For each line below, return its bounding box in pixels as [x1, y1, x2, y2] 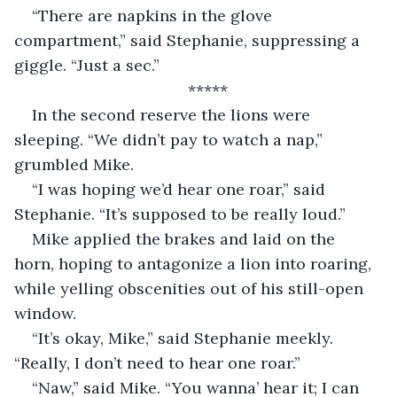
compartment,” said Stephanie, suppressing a [14, 29, 364, 51]
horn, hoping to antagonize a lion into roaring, [14, 253, 376, 274]
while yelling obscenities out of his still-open [14, 277, 368, 299]
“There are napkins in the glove [32, 4, 276, 26]
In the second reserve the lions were [32, 104, 315, 125]
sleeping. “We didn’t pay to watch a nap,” [14, 128, 327, 150]
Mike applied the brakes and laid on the [32, 228, 339, 249]
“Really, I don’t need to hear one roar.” [14, 352, 300, 373]
